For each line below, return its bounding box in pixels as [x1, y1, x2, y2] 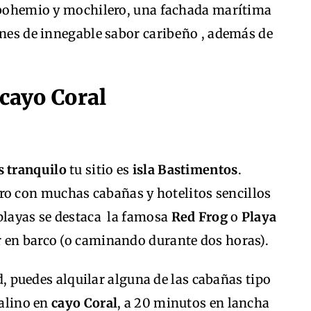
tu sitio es [66, 162, 130, 178]
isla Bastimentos [129, 162, 238, 178]
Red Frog [171, 209, 228, 226]
